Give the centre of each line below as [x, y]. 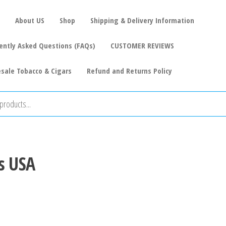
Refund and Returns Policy [129, 71]
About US [30, 20]
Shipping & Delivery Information [142, 20]
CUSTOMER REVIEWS [142, 45]
